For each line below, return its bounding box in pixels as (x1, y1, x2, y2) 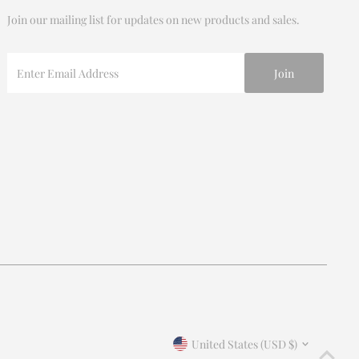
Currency (167, 323, 251, 345)
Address (6, 88, 47, 103)
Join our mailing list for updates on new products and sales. (6, 12, 300, 27)
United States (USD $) (192, 336, 298, 352)
